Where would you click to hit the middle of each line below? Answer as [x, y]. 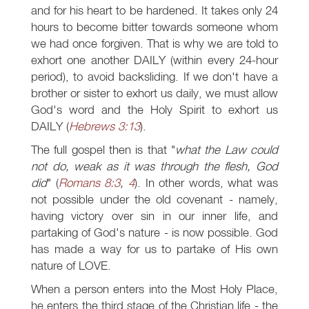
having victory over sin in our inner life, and [154, 216]
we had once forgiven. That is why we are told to [154, 43]
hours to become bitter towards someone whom [154, 27]
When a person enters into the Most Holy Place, [154, 289]
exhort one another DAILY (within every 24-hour [154, 60]
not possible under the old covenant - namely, [154, 199]
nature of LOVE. [71, 266]
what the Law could [227, 150]
